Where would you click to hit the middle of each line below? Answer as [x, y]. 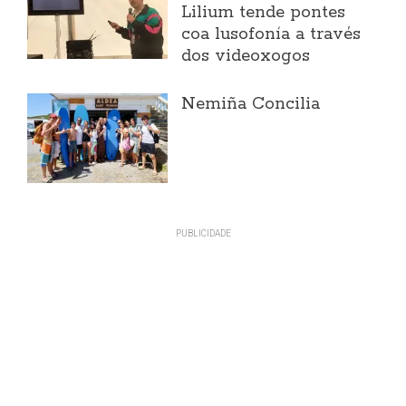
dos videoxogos [246, 56]
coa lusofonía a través [271, 34]
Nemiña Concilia [251, 104]
